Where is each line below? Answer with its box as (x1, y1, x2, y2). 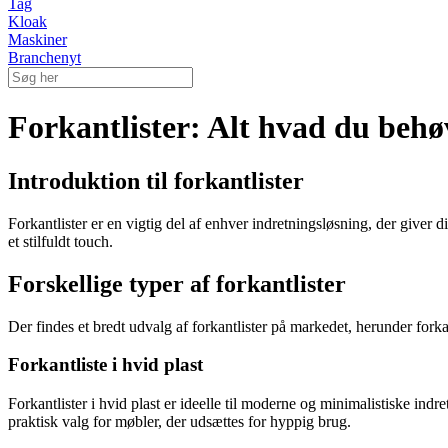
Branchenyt (8, 49, 81, 66)
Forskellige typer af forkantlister (8, 270, 346, 297)
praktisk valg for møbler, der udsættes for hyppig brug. (8, 413, 351, 431)
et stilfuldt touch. (8, 232, 113, 250)
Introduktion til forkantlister (8, 167, 304, 194)
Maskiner (8, 31, 67, 48)
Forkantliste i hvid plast (8, 354, 203, 376)
